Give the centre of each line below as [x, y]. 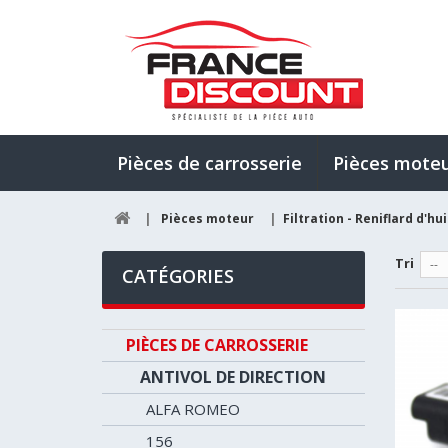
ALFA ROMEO [193, 409]
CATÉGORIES [178, 276]
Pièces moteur [207, 218]
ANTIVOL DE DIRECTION [233, 377]
